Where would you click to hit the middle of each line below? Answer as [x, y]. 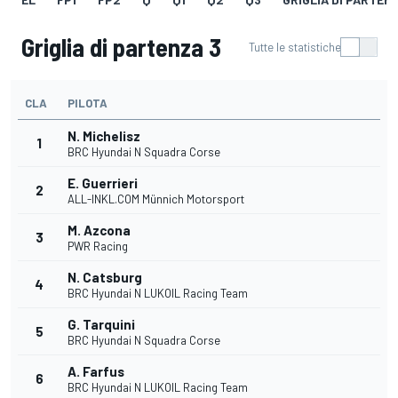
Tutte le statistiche [295, 48]
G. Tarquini [101, 325]
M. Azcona [99, 231]
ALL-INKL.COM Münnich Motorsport [156, 199]
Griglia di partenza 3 [121, 48]
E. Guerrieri [103, 183]
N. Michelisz [104, 136]
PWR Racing [98, 247]
